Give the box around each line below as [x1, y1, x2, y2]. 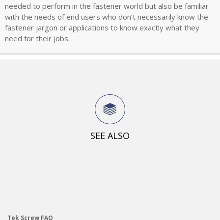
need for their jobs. [5, 33, 70, 43]
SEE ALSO [90, 129, 130, 141]
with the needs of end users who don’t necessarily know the [5, 11, 208, 22]
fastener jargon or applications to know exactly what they [5, 22, 199, 32]
